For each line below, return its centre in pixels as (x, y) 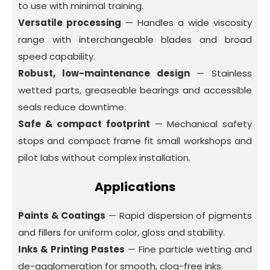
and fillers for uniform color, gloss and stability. (121, 232)
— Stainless (221, 73)
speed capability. (57, 56)
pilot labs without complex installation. (104, 157)
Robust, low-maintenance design (104, 73)
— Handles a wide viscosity (187, 22)
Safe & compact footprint (84, 124)
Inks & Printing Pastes (71, 249)
